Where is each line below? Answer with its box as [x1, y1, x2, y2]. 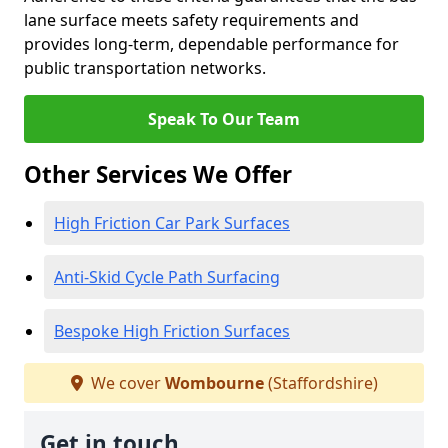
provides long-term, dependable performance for [24, 33, 399, 55]
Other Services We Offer [24, 159, 292, 190]
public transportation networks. [24, 57, 266, 79]
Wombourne [164, 372, 264, 394]
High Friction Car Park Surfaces [54, 212, 290, 234]
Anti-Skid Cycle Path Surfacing [54, 266, 280, 288]
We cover [86, 372, 165, 394]
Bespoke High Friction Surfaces [54, 320, 290, 342]
